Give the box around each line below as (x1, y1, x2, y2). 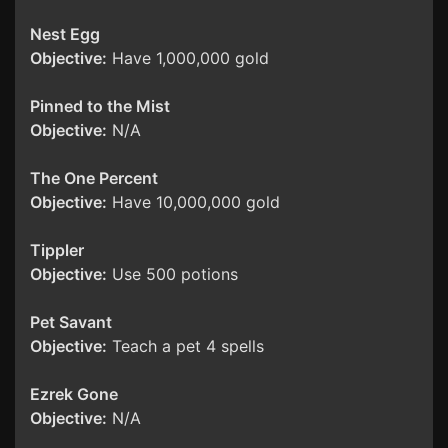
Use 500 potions (107, 264, 238, 285)
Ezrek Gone (30, 384, 118, 405)
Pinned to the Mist (30, 96, 170, 117)
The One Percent (30, 168, 158, 189)
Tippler (30, 240, 84, 261)
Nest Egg (30, 24, 100, 45)
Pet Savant (30, 312, 112, 333)
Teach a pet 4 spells (107, 336, 264, 357)
